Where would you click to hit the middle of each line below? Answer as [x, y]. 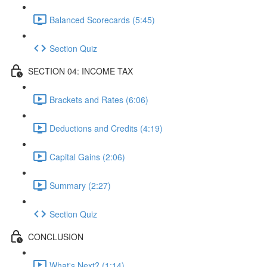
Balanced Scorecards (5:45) [102, 19]
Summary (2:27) [80, 185]
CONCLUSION [56, 236]
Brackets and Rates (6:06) [99, 99]
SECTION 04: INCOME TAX [80, 71]
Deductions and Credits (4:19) [106, 128]
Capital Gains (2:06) [87, 156]
